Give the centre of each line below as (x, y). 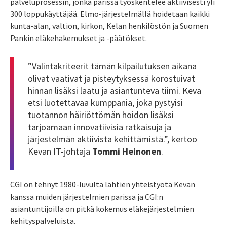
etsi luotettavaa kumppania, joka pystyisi (105, 103)
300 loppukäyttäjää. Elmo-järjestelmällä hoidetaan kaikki (110, 13)
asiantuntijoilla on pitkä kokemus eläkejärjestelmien (102, 209)
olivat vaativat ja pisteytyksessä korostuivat (111, 79)
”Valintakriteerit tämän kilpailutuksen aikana (112, 66)
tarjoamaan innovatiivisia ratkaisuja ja (100, 127)
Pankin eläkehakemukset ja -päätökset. (79, 38)
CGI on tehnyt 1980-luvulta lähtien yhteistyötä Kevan (103, 185)
